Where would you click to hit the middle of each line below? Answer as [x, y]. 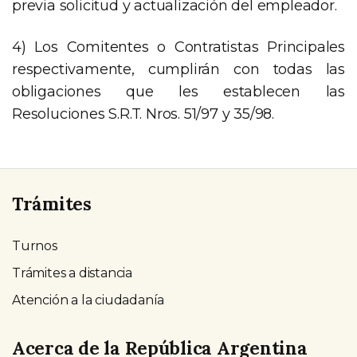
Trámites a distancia [72, 273]
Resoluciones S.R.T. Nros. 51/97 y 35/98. [143, 114]
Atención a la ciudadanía [88, 300]
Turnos [35, 245]
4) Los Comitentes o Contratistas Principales [178, 47]
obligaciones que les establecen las [178, 92]
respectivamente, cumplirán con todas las [178, 70]
